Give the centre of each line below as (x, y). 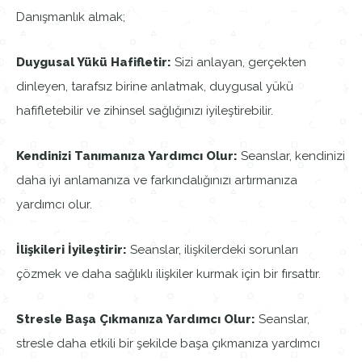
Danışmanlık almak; (71, 17)
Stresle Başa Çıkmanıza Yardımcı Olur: (136, 320)
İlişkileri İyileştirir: (72, 250)
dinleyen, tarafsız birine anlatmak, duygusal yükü (155, 87)
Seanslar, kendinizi (291, 156)
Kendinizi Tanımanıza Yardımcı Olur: (127, 156)
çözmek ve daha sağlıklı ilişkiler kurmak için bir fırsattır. (168, 274)
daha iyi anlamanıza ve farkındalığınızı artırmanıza (157, 181)
